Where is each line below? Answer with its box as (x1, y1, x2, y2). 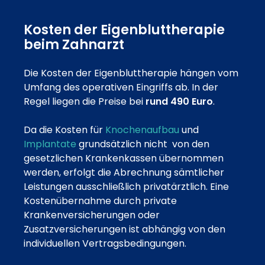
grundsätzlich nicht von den (76, 137, 209, 151)
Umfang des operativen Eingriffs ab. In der (24, 80, 218, 95)
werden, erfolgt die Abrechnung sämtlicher (24, 166, 224, 180)
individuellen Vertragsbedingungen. (24, 237, 186, 251)
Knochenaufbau (105, 123, 179, 137)
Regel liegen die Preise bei (24, 95, 146, 109)
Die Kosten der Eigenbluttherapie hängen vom (24, 66, 238, 80)
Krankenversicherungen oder (24, 208, 160, 222)
